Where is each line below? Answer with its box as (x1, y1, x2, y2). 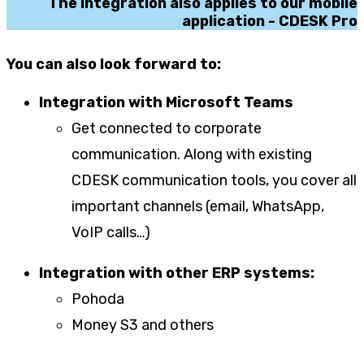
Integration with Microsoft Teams (39, 93, 293, 112)
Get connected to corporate (71, 119, 262, 138)
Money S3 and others (71, 316, 214, 335)
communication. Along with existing (71, 145, 312, 164)
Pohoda (71, 290, 124, 309)
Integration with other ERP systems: (39, 264, 314, 283)
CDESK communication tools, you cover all (71, 171, 357, 190)
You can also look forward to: (6, 55, 221, 74)
